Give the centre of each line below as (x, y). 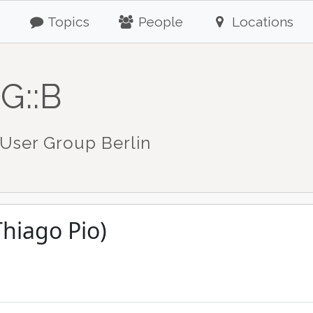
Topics (67, 22)
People (159, 22)
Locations (261, 22)
